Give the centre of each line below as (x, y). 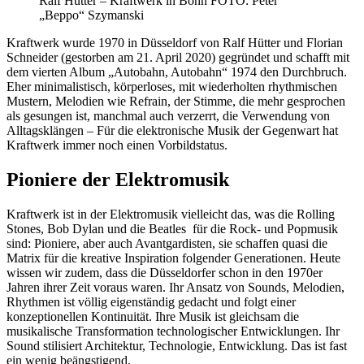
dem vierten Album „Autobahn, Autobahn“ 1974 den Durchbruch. (177, 72)
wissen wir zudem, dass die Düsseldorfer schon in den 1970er (165, 272)
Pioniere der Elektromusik (118, 180)
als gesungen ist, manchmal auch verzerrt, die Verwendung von (168, 116)
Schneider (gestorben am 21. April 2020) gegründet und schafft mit (178, 58)
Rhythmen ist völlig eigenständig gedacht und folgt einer (151, 301)
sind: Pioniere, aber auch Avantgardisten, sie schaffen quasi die (167, 243)
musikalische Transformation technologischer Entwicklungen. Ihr (173, 331)
